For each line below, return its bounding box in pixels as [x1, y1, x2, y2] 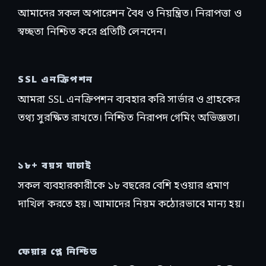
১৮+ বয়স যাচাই [18, 160, 92, 173]
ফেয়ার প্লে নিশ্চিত [18, 246, 98, 259]
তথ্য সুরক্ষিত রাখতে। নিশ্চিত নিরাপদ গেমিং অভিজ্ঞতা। [18, 112, 240, 126]
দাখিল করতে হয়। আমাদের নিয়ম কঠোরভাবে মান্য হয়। [18, 198, 245, 212]
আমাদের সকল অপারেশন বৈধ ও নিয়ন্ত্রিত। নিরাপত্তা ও [18, 7, 242, 21]
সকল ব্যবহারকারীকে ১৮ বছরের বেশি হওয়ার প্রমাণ [18, 179, 230, 194]
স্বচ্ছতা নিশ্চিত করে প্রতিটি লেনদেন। [18, 26, 167, 40]
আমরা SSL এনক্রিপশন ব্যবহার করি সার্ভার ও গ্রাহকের [18, 93, 240, 107]
